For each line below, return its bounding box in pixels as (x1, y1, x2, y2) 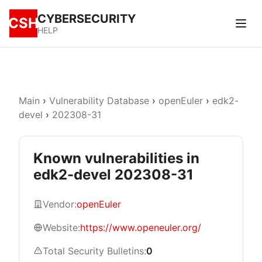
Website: (43, 222, 80, 233)
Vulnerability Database (49, 95, 149, 106)
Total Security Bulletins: (43, 245, 146, 257)
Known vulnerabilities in (33, 150, 199, 167)
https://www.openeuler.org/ (80, 222, 201, 233)
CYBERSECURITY (37, 12, 136, 26)
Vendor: (43, 198, 77, 210)
